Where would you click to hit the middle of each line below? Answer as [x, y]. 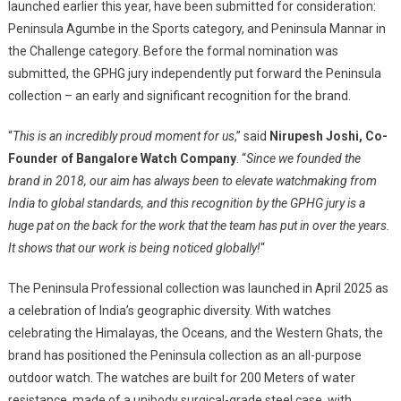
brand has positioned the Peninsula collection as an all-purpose [184, 355]
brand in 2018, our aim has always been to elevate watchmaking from [192, 180]
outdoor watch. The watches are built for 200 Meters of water [181, 377]
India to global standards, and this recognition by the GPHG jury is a [186, 203]
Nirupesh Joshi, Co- [328, 136]
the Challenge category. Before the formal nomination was [173, 51]
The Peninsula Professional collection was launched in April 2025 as [198, 288]
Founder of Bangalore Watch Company [122, 158]
